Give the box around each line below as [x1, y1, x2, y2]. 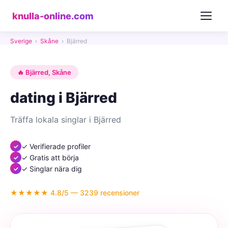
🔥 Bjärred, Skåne [17, 68, 71, 76]
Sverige [10, 37, 32, 45]
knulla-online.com [12, 10, 94, 21]
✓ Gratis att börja [21, 153, 79, 162]
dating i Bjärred [10, 89, 117, 106]
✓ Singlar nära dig [21, 164, 82, 173]
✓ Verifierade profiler [21, 141, 91, 151]
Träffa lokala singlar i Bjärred [10, 115, 121, 125]
